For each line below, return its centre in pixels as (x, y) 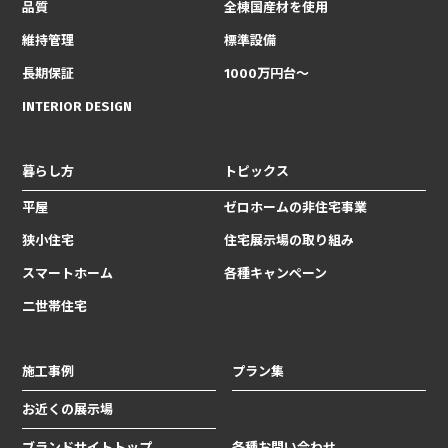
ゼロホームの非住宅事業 (295, 207)
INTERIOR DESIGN (77, 106)
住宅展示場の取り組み (289, 240)
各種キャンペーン (275, 273)
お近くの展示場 (68, 409)
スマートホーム (68, 273)
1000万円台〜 (266, 73)
